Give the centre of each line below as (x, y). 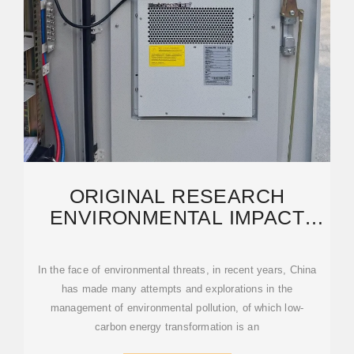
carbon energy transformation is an (177, 327)
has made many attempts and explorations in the (177, 289)
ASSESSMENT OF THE (177, 239)
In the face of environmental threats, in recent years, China (177, 270)
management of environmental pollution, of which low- (177, 308)
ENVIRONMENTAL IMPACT (177, 217)
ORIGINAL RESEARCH (177, 196)
